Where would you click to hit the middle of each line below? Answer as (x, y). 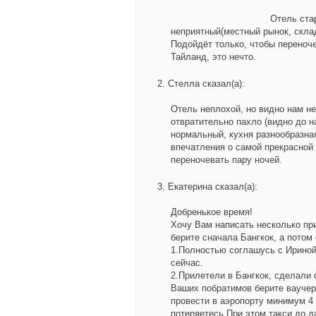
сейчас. (187, 263)
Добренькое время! (212, 212)
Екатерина (190, 187)
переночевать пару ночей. (226, 160)
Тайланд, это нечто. (213, 57)
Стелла (184, 84)
